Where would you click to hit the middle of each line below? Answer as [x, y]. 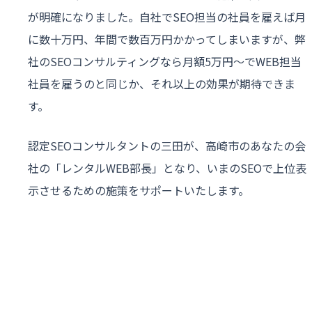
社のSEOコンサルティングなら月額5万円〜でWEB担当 [165, 61]
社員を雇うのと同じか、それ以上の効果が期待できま [162, 83]
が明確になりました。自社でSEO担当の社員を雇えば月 [167, 16]
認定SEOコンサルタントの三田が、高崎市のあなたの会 [167, 146]
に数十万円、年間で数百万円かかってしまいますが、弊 [167, 39]
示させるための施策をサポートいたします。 [139, 190]
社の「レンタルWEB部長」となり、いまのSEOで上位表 [167, 168]
